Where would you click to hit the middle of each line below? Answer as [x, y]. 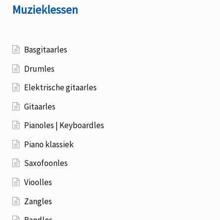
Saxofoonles [46, 163]
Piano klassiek [49, 144]
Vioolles [38, 182]
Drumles [40, 69]
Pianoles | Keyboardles [64, 125]
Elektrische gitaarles [61, 88]
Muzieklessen [45, 10]
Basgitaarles [46, 49]
